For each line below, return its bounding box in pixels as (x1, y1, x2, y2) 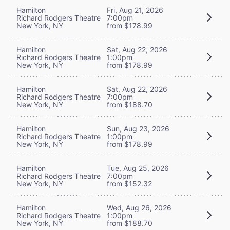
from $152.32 (107, 179, 152, 188)
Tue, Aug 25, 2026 (107, 163, 169, 172)
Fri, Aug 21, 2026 (107, 5, 163, 14)
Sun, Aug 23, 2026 (107, 124, 169, 133)
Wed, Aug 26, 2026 (107, 203, 171, 212)
